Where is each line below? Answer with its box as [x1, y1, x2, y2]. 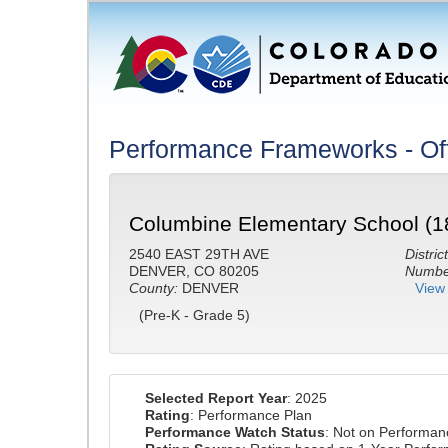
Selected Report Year [145, 390, 287, 406]
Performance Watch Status [145, 424, 325, 440]
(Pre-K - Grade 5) [139, 307, 250, 323]
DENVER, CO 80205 [129, 263, 259, 279]
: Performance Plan [190, 407, 312, 423]
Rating [145, 407, 190, 423]
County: [129, 280, 178, 296]
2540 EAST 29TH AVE [129, 246, 269, 262]
